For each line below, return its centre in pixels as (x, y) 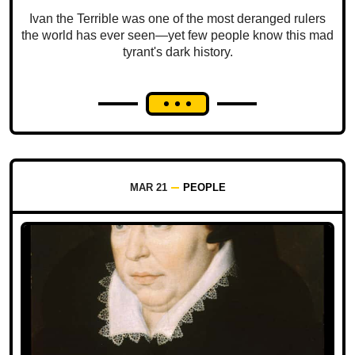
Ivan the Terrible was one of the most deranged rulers (177, 18)
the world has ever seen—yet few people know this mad (177, 35)
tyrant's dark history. (177, 52)
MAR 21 (148, 187)
